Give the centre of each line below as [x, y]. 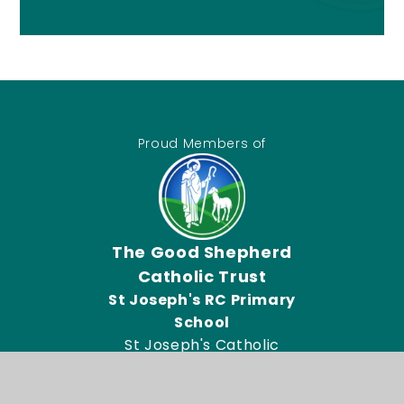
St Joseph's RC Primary [202, 299]
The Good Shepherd [202, 252]
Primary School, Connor [202, 367]
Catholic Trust [202, 276]
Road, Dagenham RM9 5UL [202, 390]
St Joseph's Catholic [202, 344]
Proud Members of [202, 143]
